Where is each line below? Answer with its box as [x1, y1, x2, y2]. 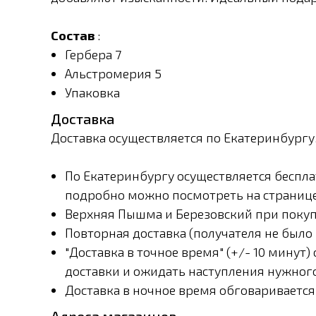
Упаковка [65, 85, 120, 100]
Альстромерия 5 [65, 66, 162, 81]
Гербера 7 [65, 47, 121, 62]
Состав [51, 28, 95, 43]
